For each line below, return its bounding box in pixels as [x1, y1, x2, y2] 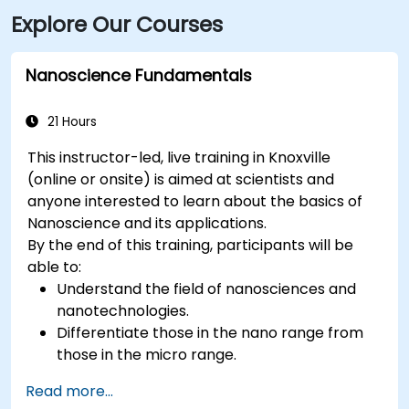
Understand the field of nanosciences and [57, 278, 357, 299]
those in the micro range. [57, 343, 237, 365]
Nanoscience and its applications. [27, 212, 267, 234]
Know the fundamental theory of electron [57, 365, 358, 387]
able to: [27, 256, 82, 278]
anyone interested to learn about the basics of [27, 190, 363, 212]
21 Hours [44, 112, 97, 131]
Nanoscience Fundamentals [26, 64, 252, 87]
